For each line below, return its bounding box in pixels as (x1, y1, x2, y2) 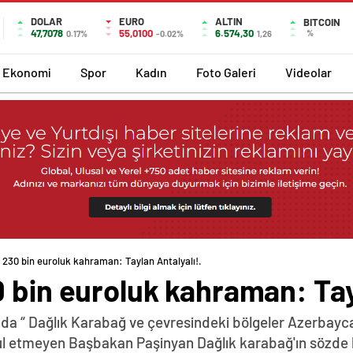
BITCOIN (303, 16, 340, 28)
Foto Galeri (196, 64, 256, 80)
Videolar (285, 64, 332, 80)
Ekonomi (2, 64, 51, 80)
